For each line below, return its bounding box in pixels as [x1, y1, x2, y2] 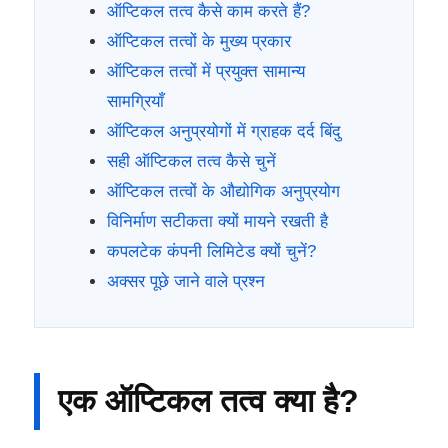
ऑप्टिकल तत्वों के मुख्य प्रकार [107, 31, 291, 51]
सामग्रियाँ [107, 91, 164, 111]
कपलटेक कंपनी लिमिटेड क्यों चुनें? [107, 241, 316, 261]
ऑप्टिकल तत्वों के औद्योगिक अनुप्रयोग [107, 181, 340, 201]
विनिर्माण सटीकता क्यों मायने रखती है [107, 211, 328, 231]
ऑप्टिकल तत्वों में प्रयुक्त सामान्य [107, 61, 305, 81]
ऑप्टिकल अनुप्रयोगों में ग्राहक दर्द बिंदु [107, 121, 341, 141]
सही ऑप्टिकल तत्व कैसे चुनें [107, 151, 276, 171]
